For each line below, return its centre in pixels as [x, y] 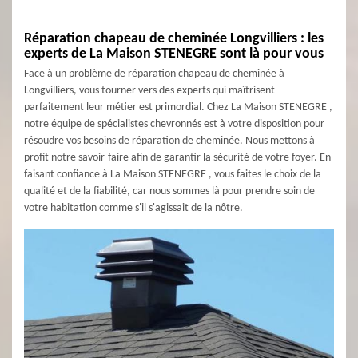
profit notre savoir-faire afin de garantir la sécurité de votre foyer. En [177, 158]
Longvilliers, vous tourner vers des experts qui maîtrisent [149, 91]
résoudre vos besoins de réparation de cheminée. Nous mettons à [169, 141]
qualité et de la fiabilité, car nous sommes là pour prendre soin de [169, 191]
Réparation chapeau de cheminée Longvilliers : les [174, 39]
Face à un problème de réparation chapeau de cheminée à [154, 74]
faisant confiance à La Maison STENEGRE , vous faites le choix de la [173, 175]
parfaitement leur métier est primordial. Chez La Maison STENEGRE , [178, 107]
